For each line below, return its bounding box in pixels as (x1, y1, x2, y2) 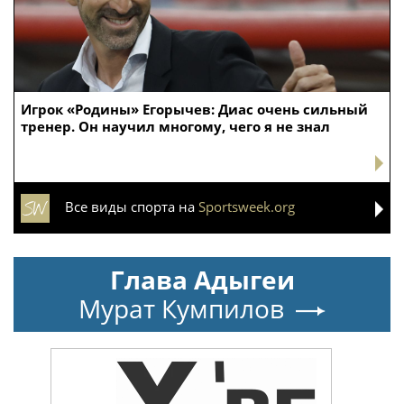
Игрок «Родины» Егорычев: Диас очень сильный (21, 99, 368, 118)
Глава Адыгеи (109, 262, 295, 297)
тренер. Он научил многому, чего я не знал (21, 116, 330, 135)
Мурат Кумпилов (78, 290, 284, 326)
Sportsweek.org (198, 197, 295, 216)
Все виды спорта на (65, 197, 198, 216)
